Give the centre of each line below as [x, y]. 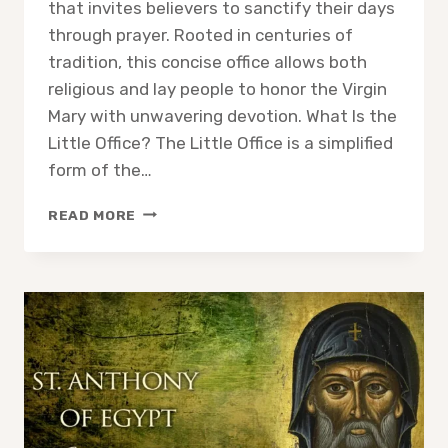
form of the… [100, 169]
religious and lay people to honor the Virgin [217, 88]
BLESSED [171, 314]
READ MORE [92, 214]
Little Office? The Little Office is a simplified [220, 142]
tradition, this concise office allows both [207, 61]
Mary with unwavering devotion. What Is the [222, 115]
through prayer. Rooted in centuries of [200, 34]
